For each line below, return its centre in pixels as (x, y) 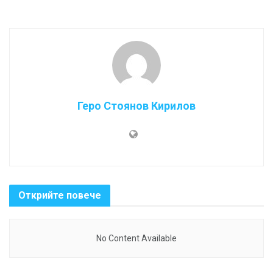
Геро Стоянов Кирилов (136, 105)
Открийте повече (60, 195)
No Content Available (136, 238)
